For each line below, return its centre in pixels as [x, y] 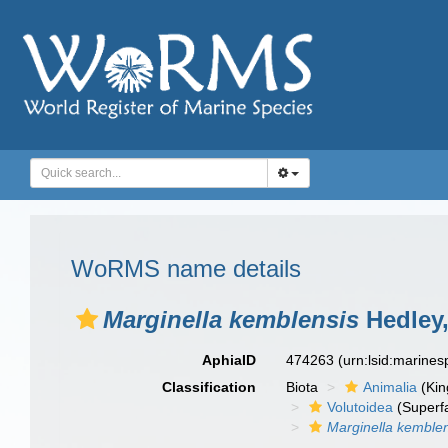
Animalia [390, 387]
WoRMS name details [186, 268]
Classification [209, 387]
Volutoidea [360, 407]
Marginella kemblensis [231, 319]
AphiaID [229, 360]
